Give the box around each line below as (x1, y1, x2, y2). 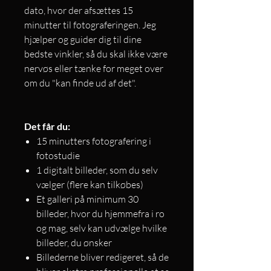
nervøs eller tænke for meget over (24, 62, 163, 75)
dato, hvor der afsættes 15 (24, 4, 133, 17)
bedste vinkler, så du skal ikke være (24, 48, 168, 60)
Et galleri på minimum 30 (36, 193, 139, 206)
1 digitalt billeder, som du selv (36, 164, 158, 177)
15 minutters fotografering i (36, 135, 151, 148)
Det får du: (24, 120, 70, 132)
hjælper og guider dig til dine (24, 33, 142, 46)
